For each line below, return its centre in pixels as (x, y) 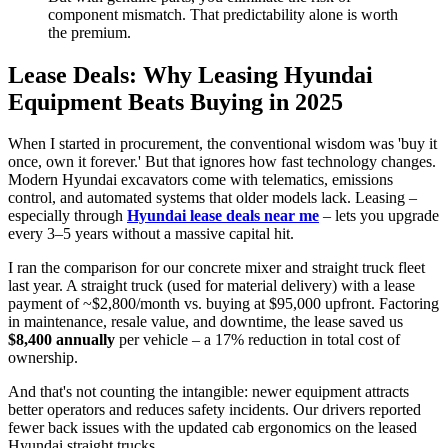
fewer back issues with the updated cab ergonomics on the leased (212, 428)
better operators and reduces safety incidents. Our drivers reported (214, 410)
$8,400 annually (61, 340)
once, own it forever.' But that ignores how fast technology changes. (222, 162)
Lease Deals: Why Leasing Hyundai (190, 74)
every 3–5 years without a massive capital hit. (151, 234)
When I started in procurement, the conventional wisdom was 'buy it (222, 144)
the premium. (89, 32)
